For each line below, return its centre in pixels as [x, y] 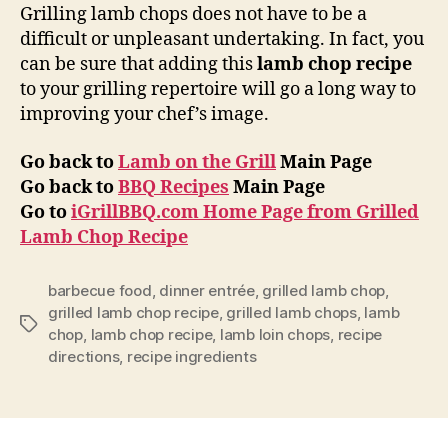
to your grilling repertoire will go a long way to [218, 89]
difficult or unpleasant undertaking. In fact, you [222, 39]
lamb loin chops [275, 334]
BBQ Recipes [173, 187]
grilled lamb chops [291, 312]
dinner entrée [207, 290]
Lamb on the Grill [197, 162]
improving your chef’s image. [144, 114]
